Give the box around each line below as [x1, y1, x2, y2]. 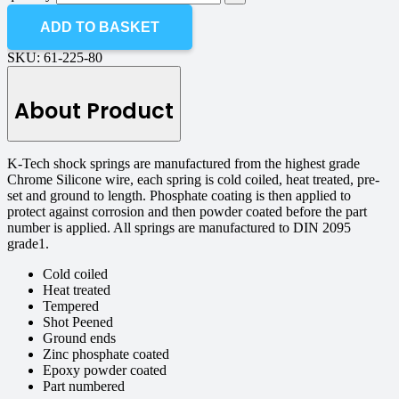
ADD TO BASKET [40, 20, 160, 36]
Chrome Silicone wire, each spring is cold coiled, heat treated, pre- [7, 172, 379, 188]
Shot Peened [43, 314, 113, 330]
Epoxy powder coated [43, 362, 167, 379]
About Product [14, 96, 174, 126]
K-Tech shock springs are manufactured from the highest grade [7, 156, 360, 172]
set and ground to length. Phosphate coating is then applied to [7, 188, 351, 204]
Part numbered [43, 379, 125, 395]
